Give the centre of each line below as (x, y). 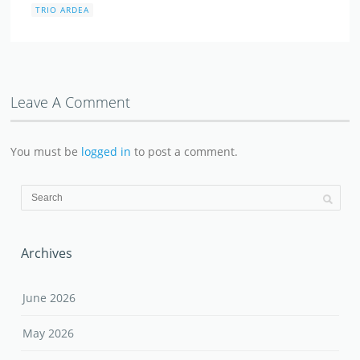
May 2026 (49, 333)
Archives (47, 253)
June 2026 (49, 297)
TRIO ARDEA (63, 9)
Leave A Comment (71, 102)
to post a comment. (185, 151)
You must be (46, 151)
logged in (106, 151)
